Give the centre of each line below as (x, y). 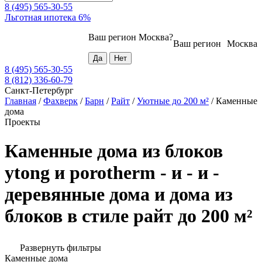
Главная (20, 101)
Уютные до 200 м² (173, 101)
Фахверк (61, 101)
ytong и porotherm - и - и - (112, 172)
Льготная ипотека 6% (48, 18)
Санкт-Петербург (39, 91)
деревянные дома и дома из (119, 194)
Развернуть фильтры (61, 248)
